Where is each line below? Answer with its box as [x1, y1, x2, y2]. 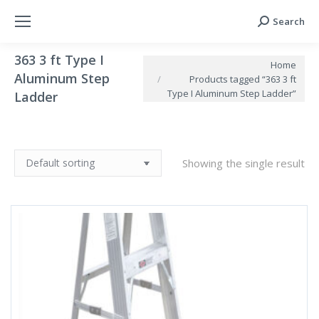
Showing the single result [182, 155, 305, 170]
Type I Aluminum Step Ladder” [167, 86, 296, 100]
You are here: [143, 56, 209, 71]
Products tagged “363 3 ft [189, 72, 296, 85]
